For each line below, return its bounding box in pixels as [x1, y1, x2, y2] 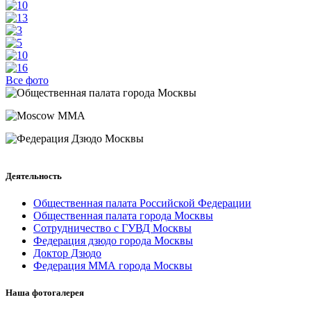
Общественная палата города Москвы [33, 210, 213, 222]
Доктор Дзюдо [33, 247, 101, 260]
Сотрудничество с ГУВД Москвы [33, 222, 192, 235]
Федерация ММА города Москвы [33, 260, 192, 272]
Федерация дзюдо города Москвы [33, 235, 193, 247]
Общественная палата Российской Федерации [33, 197, 251, 210]
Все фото [6, 74, 49, 86]
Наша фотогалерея [6, 287, 84, 299]
